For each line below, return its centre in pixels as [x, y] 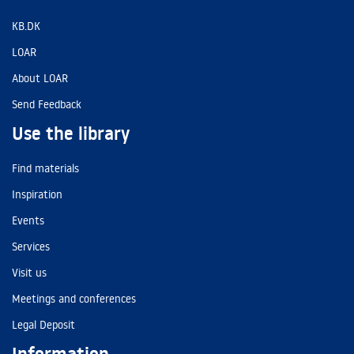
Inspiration [37, 194]
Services [31, 247]
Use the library [71, 134]
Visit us [29, 273]
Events [28, 220]
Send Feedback [47, 104]
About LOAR [40, 78]
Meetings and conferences [74, 299]
